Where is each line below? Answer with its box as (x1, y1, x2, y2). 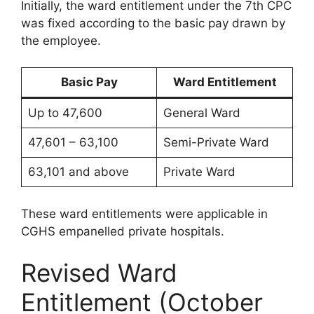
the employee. (21, 33, 101, 48)
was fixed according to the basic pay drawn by (21, 15, 285, 30)
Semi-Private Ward (163, 135, 269, 149)
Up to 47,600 (27, 106, 102, 120)
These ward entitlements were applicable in (21, 206, 268, 221)
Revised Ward (21, 258, 177, 287)
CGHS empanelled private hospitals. (21, 224, 224, 238)
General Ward (163, 106, 240, 120)
